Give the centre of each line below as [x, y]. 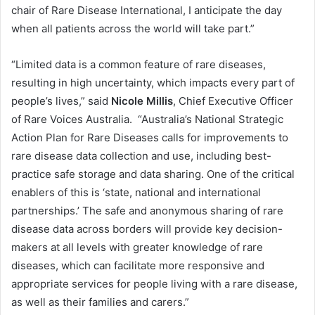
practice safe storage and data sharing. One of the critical [153, 174]
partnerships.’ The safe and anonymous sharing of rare [147, 211]
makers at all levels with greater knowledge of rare [137, 247]
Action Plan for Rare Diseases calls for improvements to [150, 138]
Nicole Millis [142, 101]
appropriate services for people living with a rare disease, [154, 284]
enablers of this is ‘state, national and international [136, 193]
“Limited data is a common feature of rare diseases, [139, 65]
